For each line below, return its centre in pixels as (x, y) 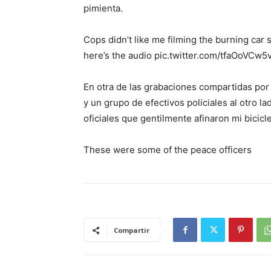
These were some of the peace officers (168, 150)
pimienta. (103, 8)
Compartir (132, 230)
